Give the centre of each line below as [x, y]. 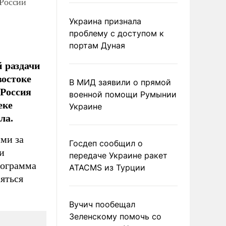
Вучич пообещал [102, 204]
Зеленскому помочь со [115, 216]
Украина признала [105, 21]
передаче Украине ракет [118, 155]
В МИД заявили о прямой [120, 82]
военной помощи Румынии [123, 94]
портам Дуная [97, 45]
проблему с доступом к [117, 33]
